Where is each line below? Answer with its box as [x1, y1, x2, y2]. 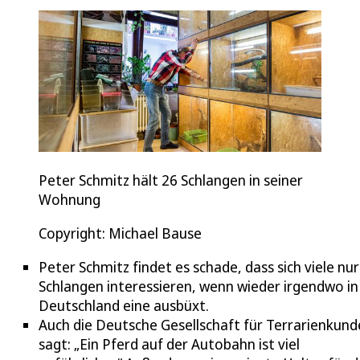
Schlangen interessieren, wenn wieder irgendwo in [39, 276, 358, 297]
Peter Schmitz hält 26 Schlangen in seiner [39, 170, 303, 190]
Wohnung [39, 190, 100, 210]
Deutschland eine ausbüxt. [39, 296, 209, 316]
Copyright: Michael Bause [39, 223, 202, 243]
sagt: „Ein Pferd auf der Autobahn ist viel [39, 334, 300, 354]
